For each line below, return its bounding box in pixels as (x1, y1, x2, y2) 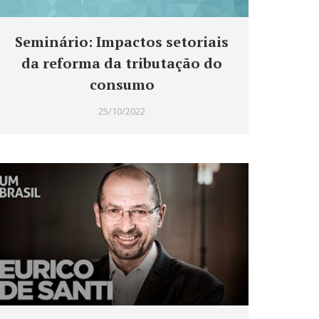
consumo (89, 75, 155, 95)
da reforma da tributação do (21, 53, 222, 73)
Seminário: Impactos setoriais (15, 32, 229, 52)
